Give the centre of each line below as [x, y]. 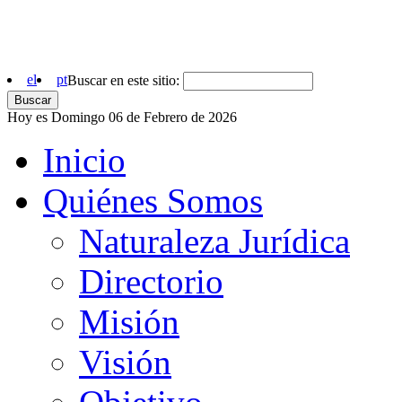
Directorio [151, 281]
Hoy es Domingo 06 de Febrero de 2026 [122, 117]
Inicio [84, 160]
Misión [129, 321]
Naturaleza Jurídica [214, 240]
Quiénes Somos [153, 200]
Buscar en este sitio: [125, 80]
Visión [125, 362]
